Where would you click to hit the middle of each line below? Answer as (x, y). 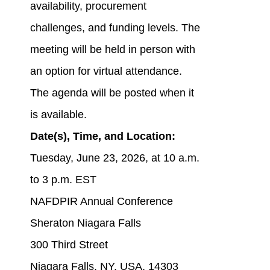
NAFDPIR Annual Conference (101, 202)
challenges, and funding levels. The (115, 28)
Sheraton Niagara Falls (85, 223)
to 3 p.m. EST (63, 180)
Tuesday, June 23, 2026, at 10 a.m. (115, 158)
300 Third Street (69, 245)
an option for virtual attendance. (106, 71)
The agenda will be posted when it (112, 93)
